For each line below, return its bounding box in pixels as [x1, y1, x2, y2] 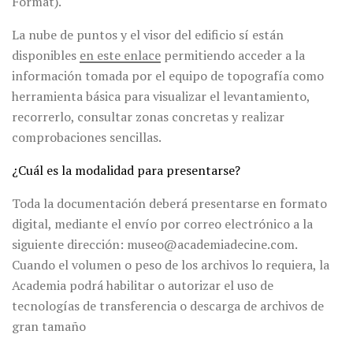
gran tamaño [12, 318, 86, 336]
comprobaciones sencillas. [12, 128, 162, 147]
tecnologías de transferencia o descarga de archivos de [12, 297, 324, 315]
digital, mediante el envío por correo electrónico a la [12, 215, 313, 233]
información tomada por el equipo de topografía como [12, 67, 324, 85]
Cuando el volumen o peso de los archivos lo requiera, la [12, 256, 329, 274]
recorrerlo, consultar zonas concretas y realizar [12, 108, 284, 126]
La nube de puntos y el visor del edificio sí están [12, 26, 284, 44]
